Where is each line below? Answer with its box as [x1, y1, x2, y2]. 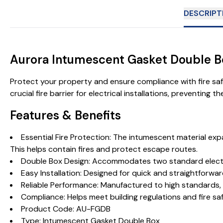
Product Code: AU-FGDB [21, 204, 111, 214]
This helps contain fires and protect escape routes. [10, 144, 198, 154]
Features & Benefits [10, 108, 121, 123]
